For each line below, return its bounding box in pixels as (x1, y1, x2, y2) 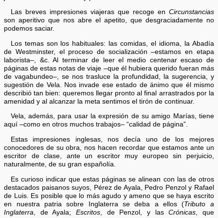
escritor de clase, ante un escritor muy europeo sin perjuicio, (4, 152, 214, 160)
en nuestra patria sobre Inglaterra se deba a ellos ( (4, 200, 184, 208)
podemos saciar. (4, 25, 55, 33)
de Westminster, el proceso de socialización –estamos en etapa (4, 48, 214, 55)
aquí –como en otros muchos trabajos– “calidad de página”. (4, 121, 188, 128)
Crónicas (168, 208, 196, 216)
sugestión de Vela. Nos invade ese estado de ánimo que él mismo (4, 81, 214, 89)
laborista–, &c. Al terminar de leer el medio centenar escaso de (4, 56, 214, 64)
